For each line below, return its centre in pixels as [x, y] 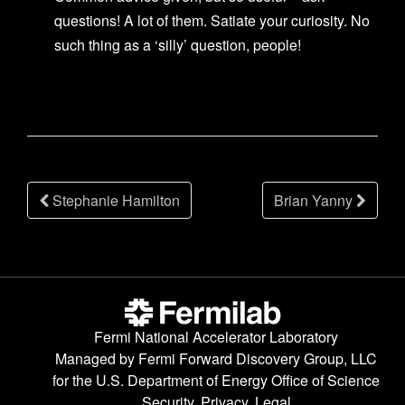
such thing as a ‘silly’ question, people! [178, 44]
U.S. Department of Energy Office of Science [238, 380]
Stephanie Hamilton [114, 200]
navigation [92, 227]
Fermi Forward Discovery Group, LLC [258, 358]
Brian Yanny [315, 200]
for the [74, 380]
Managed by [97, 358]
